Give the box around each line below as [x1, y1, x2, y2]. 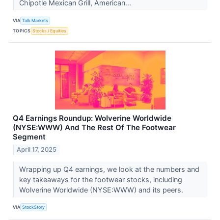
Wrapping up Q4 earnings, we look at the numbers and [19, 165, 199, 173]
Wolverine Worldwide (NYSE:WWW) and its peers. [19, 185, 185, 194]
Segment [13, 132, 46, 142]
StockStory [22, 204, 45, 210]
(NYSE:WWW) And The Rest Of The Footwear [13, 123, 176, 133]
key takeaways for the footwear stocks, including [19, 175, 182, 184]
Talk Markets [22, 17, 49, 23]
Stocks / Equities [32, 27, 67, 33]
